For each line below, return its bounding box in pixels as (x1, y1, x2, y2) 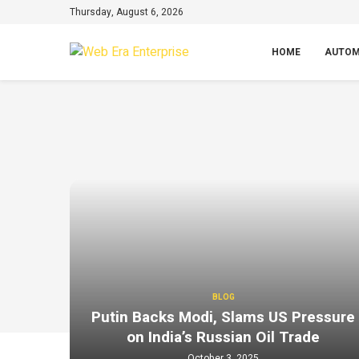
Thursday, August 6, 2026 (70, 5, 184, 19)
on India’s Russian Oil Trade (127, 326, 321, 349)
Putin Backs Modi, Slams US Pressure (91, 306, 356, 329)
